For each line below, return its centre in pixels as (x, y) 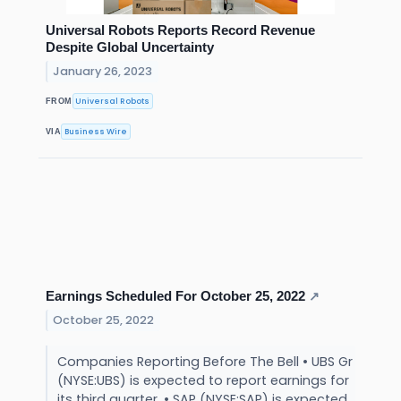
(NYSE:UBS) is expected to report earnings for (203, 381)
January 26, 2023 (103, 71)
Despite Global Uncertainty (130, 47)
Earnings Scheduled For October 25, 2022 (175, 296)
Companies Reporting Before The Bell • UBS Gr (205, 362)
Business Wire (96, 131)
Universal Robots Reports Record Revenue (180, 30)
